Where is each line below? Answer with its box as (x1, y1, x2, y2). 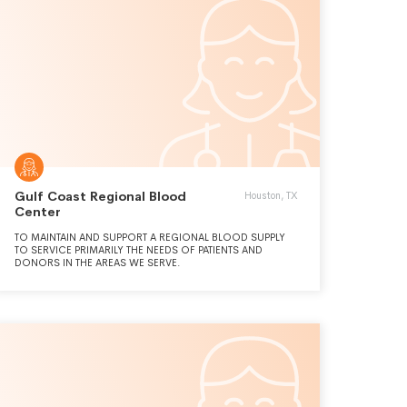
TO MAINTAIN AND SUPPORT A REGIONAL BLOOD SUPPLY (15, 231, 285, 243)
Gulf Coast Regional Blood (15, 188, 186, 204)
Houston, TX (244, 189, 298, 202)
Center (15, 203, 61, 220)
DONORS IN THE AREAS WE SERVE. (15, 256, 181, 269)
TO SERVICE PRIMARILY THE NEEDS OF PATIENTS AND (15, 243, 263, 256)
